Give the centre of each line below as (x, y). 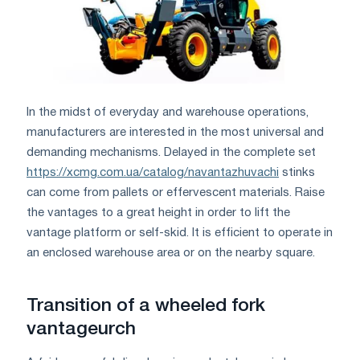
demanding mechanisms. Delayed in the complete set (171, 152)
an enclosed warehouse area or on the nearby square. (171, 253)
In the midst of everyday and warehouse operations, (168, 112)
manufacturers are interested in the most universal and (175, 132)
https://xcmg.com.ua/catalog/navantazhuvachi (153, 172)
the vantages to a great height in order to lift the (158, 213)
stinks (297, 172)
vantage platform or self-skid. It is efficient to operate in (180, 233)
